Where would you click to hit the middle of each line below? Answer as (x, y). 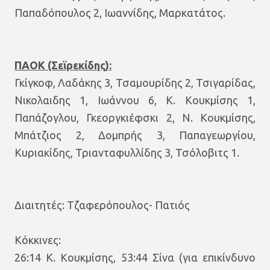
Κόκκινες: (39, 240)
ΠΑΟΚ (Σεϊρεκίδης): (63, 65)
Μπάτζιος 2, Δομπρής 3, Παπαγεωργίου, (135, 135)
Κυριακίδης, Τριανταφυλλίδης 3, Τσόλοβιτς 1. (127, 152)
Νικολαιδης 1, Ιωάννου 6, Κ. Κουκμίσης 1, (135, 100)
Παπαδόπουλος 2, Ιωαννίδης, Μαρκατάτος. (120, 13)
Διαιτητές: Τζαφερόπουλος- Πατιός (102, 205)
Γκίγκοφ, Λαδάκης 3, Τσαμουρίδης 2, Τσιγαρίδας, (135, 83)
